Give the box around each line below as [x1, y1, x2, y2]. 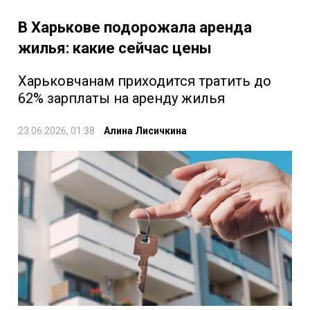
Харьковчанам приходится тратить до [18, 73, 271, 90]
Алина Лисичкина [104, 125, 187, 137]
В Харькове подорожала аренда [18, 19, 252, 37]
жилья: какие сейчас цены [18, 39, 212, 57]
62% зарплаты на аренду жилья [18, 90, 225, 107]
